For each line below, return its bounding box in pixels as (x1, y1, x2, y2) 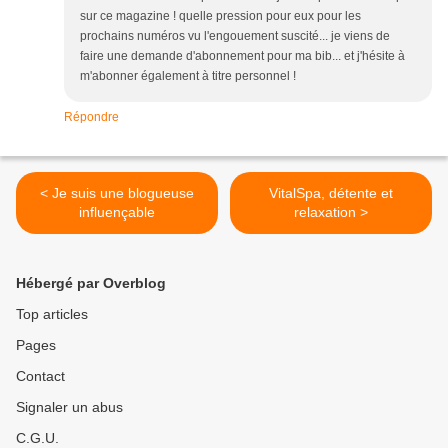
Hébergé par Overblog (16, 274, 166, 291)
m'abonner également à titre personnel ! (80, 68, 296, 83)
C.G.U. (16, 429, 59, 446)
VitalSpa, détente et (269, 184, 393, 201)
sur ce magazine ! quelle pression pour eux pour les (80, 8, 361, 23)
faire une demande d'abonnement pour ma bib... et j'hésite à (80, 48, 405, 63)
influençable (79, 203, 155, 220)
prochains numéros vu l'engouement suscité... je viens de (80, 28, 390, 43)
